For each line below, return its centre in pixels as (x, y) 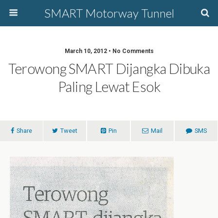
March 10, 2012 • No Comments (109, 51)
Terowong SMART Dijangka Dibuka (109, 69)
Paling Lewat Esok (109, 87)
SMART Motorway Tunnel (109, 13)
